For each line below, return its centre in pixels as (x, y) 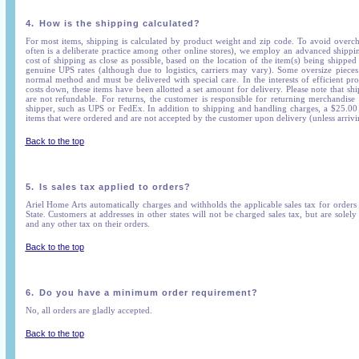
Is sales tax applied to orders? (115, 187)
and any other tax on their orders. (87, 224)
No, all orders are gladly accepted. (89, 310)
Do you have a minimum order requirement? (148, 292)
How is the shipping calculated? (119, 23)
